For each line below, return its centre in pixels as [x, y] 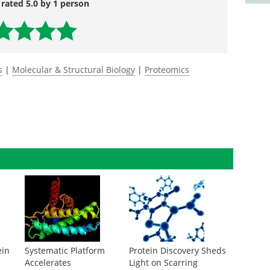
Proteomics [167, 70]
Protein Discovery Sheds [177, 250]
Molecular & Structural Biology [74, 70]
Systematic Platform [64, 250]
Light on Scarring [163, 262]
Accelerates [48, 262]
